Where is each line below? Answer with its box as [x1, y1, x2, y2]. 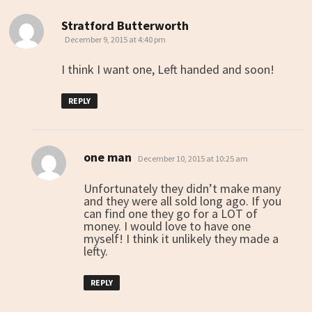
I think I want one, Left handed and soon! [61, 61, 274, 77]
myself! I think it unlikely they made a [83, 230, 279, 247]
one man [83, 148, 132, 165]
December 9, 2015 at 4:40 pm [64, 33, 166, 45]
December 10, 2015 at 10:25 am [137, 153, 248, 164]
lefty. [83, 242, 108, 259]
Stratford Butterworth [61, 17, 189, 33]
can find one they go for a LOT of [83, 205, 258, 221]
